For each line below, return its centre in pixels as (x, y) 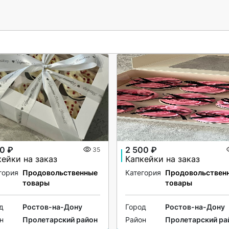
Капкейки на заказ (163, 159)
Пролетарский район (60, 219)
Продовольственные (60, 173)
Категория (143, 173)
